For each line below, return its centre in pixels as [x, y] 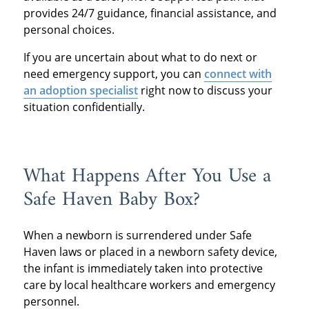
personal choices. [69, 30]
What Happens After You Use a [147, 177]
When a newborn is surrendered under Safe [137, 235]
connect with [238, 74]
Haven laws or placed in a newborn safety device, [150, 251]
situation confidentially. [84, 107]
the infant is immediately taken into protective [143, 268]
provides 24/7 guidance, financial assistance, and [150, 13]
